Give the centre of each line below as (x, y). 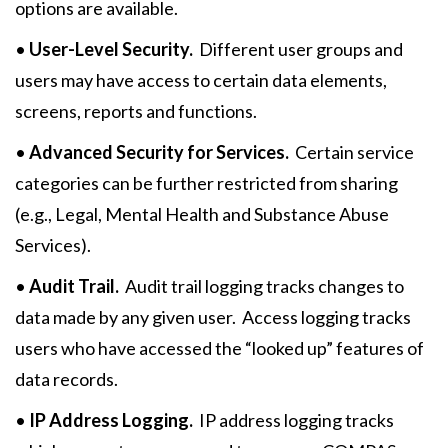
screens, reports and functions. (139, 111)
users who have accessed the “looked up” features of (219, 348)
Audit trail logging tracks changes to (261, 286)
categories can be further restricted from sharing (206, 183)
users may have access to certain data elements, (201, 80)
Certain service (351, 152)
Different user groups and (298, 49)
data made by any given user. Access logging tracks (213, 317)
